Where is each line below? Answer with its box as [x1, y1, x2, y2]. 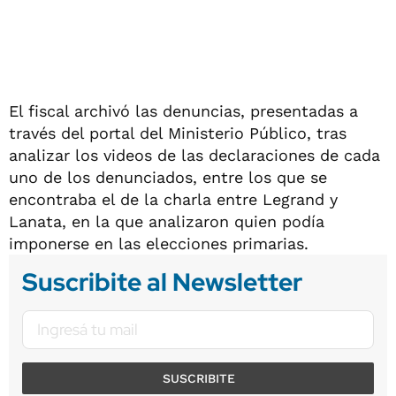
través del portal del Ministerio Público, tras [9, 123, 346, 142]
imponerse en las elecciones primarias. [9, 233, 308, 253]
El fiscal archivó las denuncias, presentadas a [9, 101, 358, 120]
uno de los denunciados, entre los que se [9, 167, 327, 187]
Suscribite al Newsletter [22, 264, 302, 299]
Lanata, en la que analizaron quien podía [9, 211, 324, 231]
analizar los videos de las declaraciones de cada [9, 145, 380, 164]
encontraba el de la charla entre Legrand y [9, 189, 338, 209]
